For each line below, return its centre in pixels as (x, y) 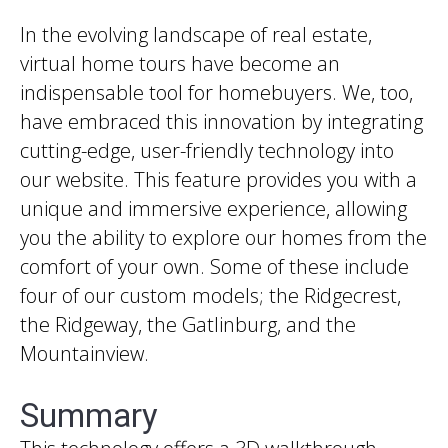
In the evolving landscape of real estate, (196, 35)
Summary (89, 415)
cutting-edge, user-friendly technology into (207, 151)
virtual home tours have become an (180, 64)
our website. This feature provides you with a (218, 180)
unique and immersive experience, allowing (213, 209)
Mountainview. (84, 354)
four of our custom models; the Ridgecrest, (210, 296)
